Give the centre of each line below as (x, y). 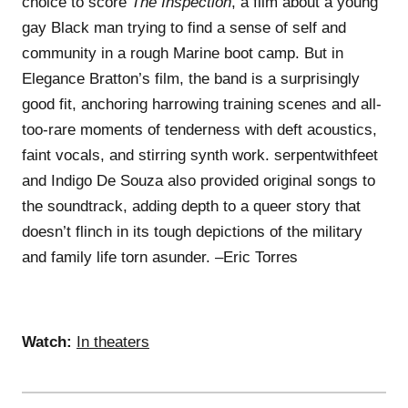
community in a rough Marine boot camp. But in (183, 53)
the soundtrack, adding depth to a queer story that (191, 206)
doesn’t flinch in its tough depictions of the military (192, 231)
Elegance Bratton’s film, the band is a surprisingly (191, 78)
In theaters (113, 342)
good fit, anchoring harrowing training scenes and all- (202, 104)
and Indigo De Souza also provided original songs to (199, 180)
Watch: (47, 342)
